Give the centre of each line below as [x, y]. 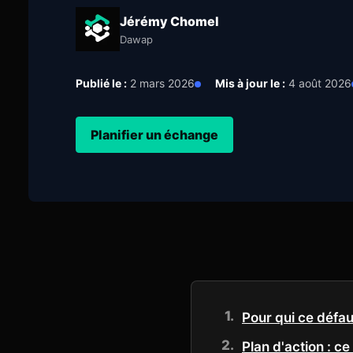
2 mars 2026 [161, 83]
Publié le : [101, 83]
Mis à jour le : [250, 83]
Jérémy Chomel [169, 21]
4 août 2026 [318, 83]
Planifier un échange [154, 135]
